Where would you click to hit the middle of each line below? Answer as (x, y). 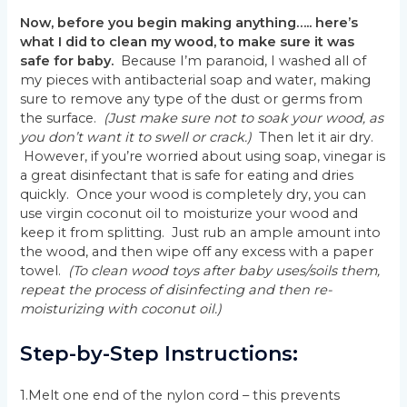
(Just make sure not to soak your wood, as (244, 119)
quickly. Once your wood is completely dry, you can (194, 195)
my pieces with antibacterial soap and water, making (196, 80)
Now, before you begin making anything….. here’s (189, 23)
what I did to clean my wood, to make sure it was (188, 42)
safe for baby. (67, 61)
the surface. (62, 119)
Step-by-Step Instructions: (159, 353)
